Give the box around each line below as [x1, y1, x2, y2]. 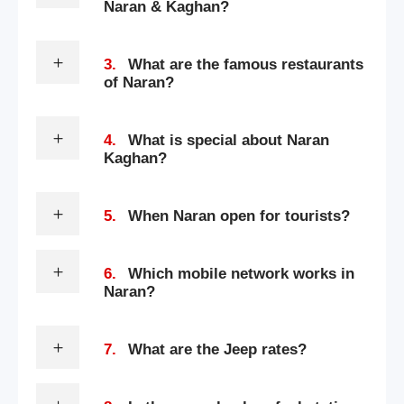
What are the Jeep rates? [128, 340, 307, 358]
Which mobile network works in [128, 264, 354, 282]
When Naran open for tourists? [128, 207, 350, 225]
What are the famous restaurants [128, 55, 363, 73]
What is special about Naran [128, 131, 329, 149]
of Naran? [104, 73, 174, 91]
